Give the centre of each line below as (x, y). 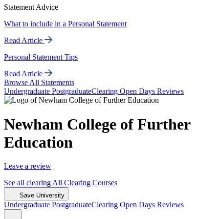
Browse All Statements (39, 83)
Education (38, 142)
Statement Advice (31, 7)
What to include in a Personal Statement (65, 24)
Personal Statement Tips (41, 57)
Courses (105, 182)
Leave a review (28, 166)
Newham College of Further (97, 124)
